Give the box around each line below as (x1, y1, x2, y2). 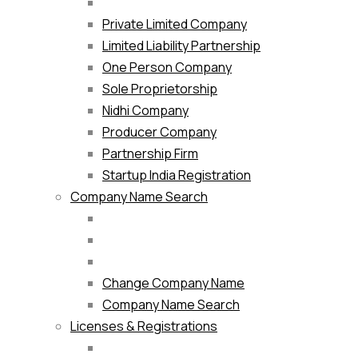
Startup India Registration (102, 166, 251, 185)
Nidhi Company (102, 101, 189, 120)
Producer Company (102, 123, 217, 141)
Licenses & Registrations (70, 317, 217, 336)
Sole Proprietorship (102, 80, 217, 98)
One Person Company (102, 58, 232, 77)
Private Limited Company (102, 15, 247, 34)
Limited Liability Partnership (102, 37, 261, 55)
